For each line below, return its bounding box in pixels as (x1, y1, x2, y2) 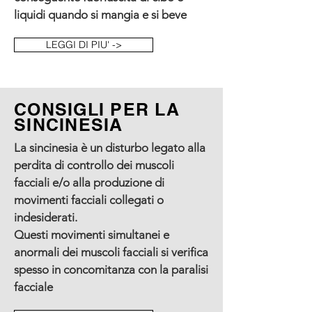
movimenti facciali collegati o (14, 193, 164, 207)
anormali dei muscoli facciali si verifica (14, 245, 208, 259)
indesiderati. (14, 210, 77, 224)
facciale (14, 280, 53, 294)
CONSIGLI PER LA (14, 99, 180, 120)
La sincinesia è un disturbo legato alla (14, 141, 208, 155)
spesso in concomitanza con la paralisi (14, 263, 208, 276)
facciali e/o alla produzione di (14, 175, 164, 189)
